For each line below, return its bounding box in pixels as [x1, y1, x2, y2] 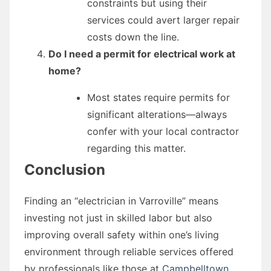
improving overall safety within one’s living [24, 228, 219, 241]
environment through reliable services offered [24, 245, 233, 258]
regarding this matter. [87, 142, 186, 154]
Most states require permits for [87, 91, 230, 103]
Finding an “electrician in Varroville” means [24, 194, 218, 207]
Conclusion [24, 160, 105, 178]
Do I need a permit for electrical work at [48, 47, 235, 60]
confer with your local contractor [87, 125, 239, 137]
